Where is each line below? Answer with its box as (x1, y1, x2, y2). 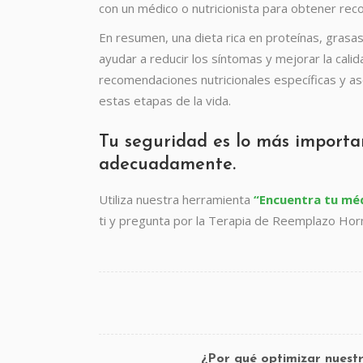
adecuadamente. (99, 156, 236, 174)
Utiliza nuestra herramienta (99, 191, 254, 207)
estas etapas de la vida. (99, 92, 231, 109)
